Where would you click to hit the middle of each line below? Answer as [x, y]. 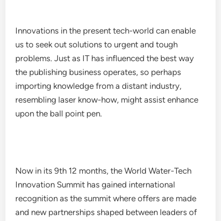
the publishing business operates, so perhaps [98, 72]
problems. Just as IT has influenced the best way [105, 58]
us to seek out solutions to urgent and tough [97, 44]
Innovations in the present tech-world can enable [106, 31]
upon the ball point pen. [59, 113]
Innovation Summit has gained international [95, 184]
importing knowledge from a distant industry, [99, 86]
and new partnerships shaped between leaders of [106, 212]
